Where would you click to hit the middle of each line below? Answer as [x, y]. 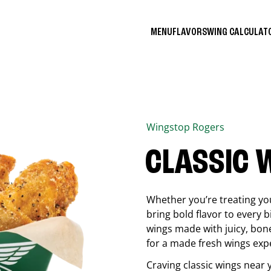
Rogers [208, 127]
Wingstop [169, 127]
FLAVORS [190, 32]
